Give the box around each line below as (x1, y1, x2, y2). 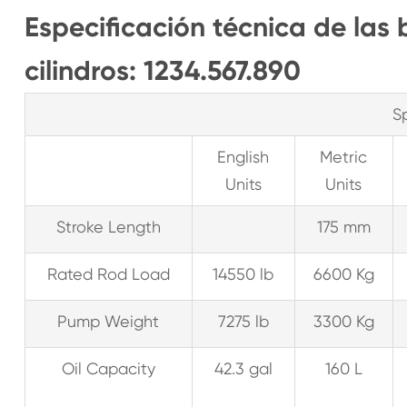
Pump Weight (57, 312, 160, 331)
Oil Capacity (61, 359, 155, 378)
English (217, 147, 270, 166)
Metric (320, 147, 368, 166)
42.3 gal (213, 359, 273, 378)
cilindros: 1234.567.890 (24, 55, 301, 87)
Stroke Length (55, 217, 161, 236)
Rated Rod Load (46, 264, 170, 283)
